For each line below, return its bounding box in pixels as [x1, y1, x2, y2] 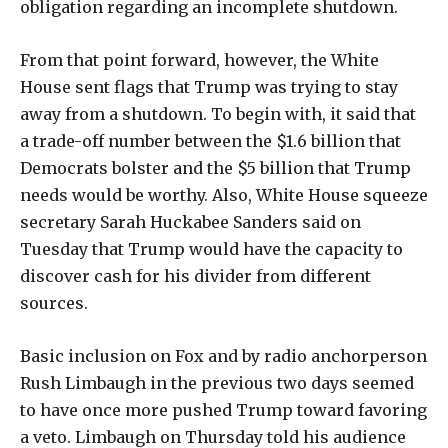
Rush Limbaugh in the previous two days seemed [20, 373, 414, 394]
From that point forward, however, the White [20, 50, 379, 71]
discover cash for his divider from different [20, 266, 371, 287]
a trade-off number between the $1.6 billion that [20, 131, 401, 152]
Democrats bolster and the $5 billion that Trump [20, 158, 411, 179]
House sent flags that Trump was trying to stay [20, 77, 398, 98]
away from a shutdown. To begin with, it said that [20, 104, 416, 125]
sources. [20, 293, 88, 314]
